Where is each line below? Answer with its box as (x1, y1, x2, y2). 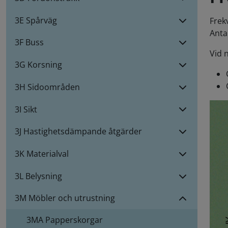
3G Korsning (15, 59, 62, 71)
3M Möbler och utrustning (15, 192, 115, 204)
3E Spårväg (15, 14, 57, 26)
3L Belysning (15, 170, 62, 182)
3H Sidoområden (15, 81, 80, 93)
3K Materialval (15, 148, 69, 160)
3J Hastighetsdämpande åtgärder (15, 126, 142, 137)
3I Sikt (15, 103, 37, 115)
